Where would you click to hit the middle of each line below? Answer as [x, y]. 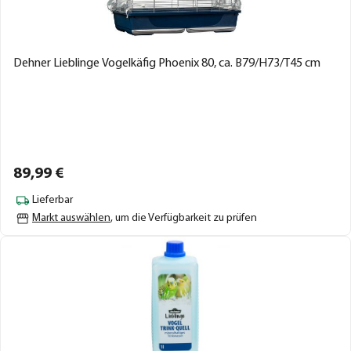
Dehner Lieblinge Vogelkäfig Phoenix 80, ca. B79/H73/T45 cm [167, 63]
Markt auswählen [71, 218]
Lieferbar [52, 200]
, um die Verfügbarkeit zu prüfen [184, 218]
